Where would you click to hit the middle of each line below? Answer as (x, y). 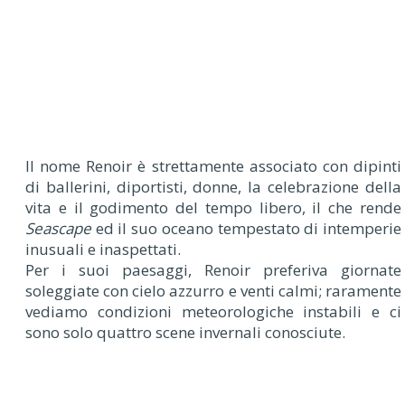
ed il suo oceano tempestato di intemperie (246, 228)
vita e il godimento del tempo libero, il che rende (213, 207)
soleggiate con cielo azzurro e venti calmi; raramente (213, 290)
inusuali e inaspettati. (103, 249)
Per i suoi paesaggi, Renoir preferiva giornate (213, 269)
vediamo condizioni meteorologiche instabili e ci (213, 311)
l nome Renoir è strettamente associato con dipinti (216, 165)
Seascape (58, 228)
